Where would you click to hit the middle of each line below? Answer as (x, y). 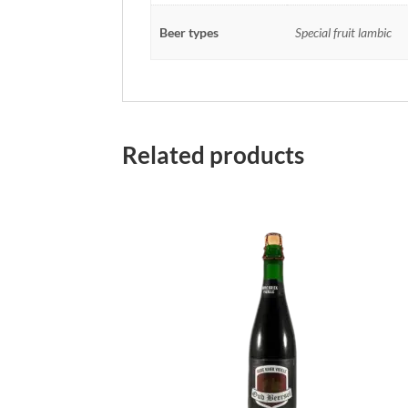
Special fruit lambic (343, 32)
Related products (214, 155)
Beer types (189, 32)
